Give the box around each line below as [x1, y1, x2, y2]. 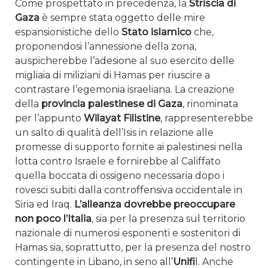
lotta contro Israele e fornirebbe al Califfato [15, 156, 221, 167]
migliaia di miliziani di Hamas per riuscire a [15, 69, 210, 81]
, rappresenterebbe [160, 112, 253, 124]
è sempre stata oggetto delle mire [39, 12, 205, 24]
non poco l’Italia [15, 213, 92, 225]
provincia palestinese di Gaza [41, 98, 182, 110]
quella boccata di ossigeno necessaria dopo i [15, 170, 224, 182]
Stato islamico [121, 26, 191, 38]
